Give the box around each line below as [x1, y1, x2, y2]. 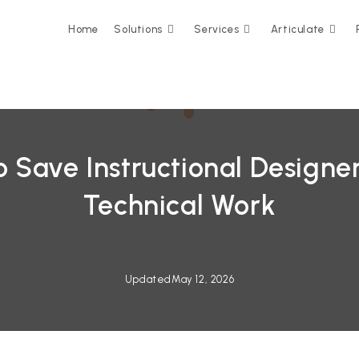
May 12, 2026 [171, 273, 235, 285]
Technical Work [83, 189, 276, 222]
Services [194, 23, 240, 35]
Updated [124, 273, 171, 285]
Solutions [114, 23, 163, 35]
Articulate [270, 23, 325, 35]
